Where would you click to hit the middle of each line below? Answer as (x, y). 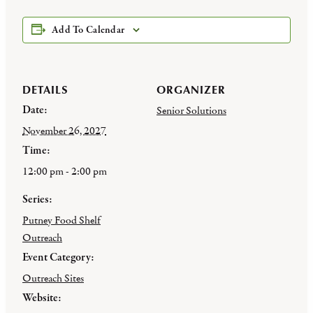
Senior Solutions (191, 110)
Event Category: (58, 258)
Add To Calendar (88, 30)
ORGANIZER (191, 89)
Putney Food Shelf (61, 220)
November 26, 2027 (64, 131)
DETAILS (45, 89)
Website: (42, 298)
